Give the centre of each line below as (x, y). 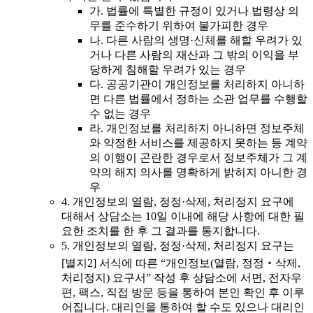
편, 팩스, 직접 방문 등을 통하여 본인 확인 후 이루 (183, 293)
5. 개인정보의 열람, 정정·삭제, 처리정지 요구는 (178, 246)
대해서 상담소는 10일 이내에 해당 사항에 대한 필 (183, 217)
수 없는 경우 (120, 114)
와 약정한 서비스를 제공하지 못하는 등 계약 (198, 143)
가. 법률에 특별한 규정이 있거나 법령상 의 (194, 11)
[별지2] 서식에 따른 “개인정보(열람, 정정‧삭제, (181, 263)
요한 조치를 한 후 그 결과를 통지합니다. (161, 231)
